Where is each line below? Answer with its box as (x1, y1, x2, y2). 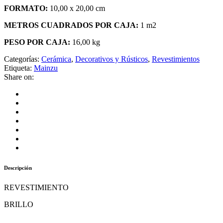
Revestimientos (152, 54, 200, 63)
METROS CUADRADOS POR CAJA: (4, 20, 138, 29)
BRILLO (4, 200, 33, 209)
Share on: (4, 72, 34, 81)
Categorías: (4, 54, 41, 63)
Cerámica (41, 54, 71, 63)
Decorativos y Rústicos (75, 54, 148, 63)
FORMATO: (4, 3, 48, 12)
